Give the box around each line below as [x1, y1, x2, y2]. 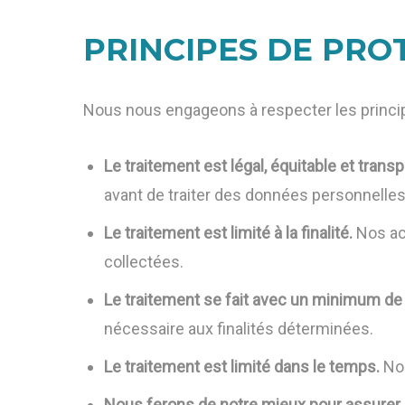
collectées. [104, 252, 184, 271]
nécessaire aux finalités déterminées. [104, 319, 374, 338]
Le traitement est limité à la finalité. [104, 223, 353, 242]
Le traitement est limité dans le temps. [104, 357, 381, 376]
